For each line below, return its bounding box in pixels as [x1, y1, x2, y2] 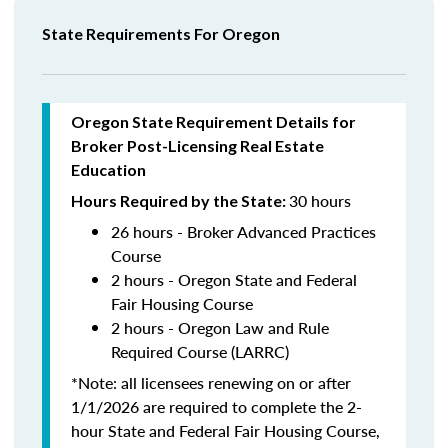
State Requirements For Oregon [42, 24, 280, 43]
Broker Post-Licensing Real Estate [71, 136, 324, 155]
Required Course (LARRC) [111, 340, 289, 363]
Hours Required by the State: [71, 191, 289, 210]
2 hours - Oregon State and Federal [111, 268, 357, 291]
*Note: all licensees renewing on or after [71, 371, 351, 394]
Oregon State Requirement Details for [71, 112, 356, 131]
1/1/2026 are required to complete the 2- [71, 395, 362, 418]
